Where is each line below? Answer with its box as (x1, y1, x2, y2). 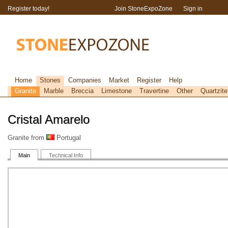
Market (109, 76, 129, 84)
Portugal (54, 134, 81, 141)
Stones (40, 76, 61, 84)
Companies (68, 76, 101, 84)
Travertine (139, 87, 169, 95)
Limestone (101, 87, 132, 95)
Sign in (183, 5, 203, 12)
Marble (44, 87, 64, 95)
